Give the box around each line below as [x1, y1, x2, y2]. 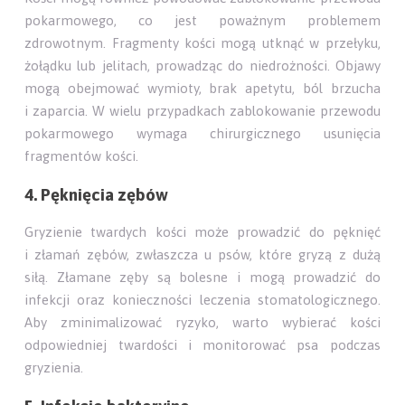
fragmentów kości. [24, 147, 139, 164]
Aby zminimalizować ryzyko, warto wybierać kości [24, 315, 381, 331]
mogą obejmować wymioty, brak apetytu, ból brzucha [24, 80, 381, 96]
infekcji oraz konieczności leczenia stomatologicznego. [24, 292, 381, 308]
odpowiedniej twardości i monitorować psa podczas [24, 337, 381, 353]
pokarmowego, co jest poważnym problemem [24, 12, 381, 28]
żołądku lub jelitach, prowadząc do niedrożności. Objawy [24, 57, 381, 73]
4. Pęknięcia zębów [24, 184, 169, 204]
